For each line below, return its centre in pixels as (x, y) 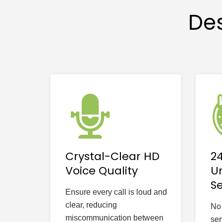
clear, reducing (91, 205)
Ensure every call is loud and (116, 192)
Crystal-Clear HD (112, 156)
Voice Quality (102, 171)
